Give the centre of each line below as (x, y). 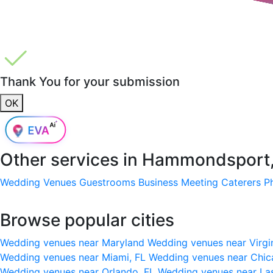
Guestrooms (107, 182)
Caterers (241, 182)
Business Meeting (178, 182)
